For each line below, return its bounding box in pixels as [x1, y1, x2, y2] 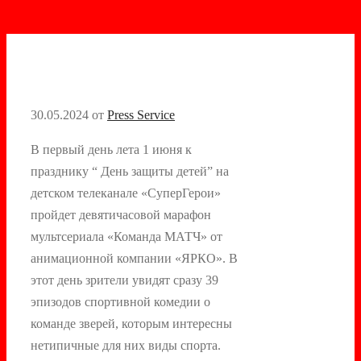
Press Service [107, 107, 175, 122]
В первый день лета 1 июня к [31, 142, 192, 156]
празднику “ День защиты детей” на [31, 164, 229, 178]
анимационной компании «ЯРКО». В [31, 251, 238, 265]
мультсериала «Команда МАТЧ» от [31, 229, 222, 243]
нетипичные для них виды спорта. [31, 338, 221, 352]
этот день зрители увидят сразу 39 [31, 272, 218, 287]
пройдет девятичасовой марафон [31, 207, 211, 222]
